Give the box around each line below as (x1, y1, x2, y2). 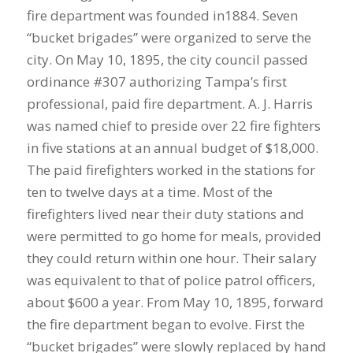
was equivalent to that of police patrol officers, (26, 270, 315, 289)
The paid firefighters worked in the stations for (26, 160, 315, 179)
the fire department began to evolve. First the (26, 314, 305, 333)
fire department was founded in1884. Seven (26, 6, 298, 24)
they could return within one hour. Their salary (26, 248, 317, 267)
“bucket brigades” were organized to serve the (26, 28, 311, 46)
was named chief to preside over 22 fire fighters (26, 116, 321, 135)
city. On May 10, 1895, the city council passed (26, 50, 308, 69)
